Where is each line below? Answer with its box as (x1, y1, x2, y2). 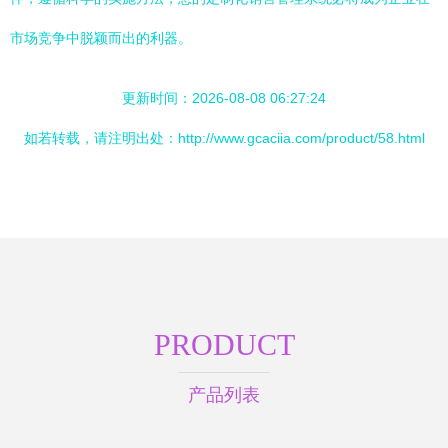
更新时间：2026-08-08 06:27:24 (122, 90, 326, 106)
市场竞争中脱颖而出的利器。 (10, 30, 192, 46)
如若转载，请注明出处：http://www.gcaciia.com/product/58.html (23, 130, 425, 146)
